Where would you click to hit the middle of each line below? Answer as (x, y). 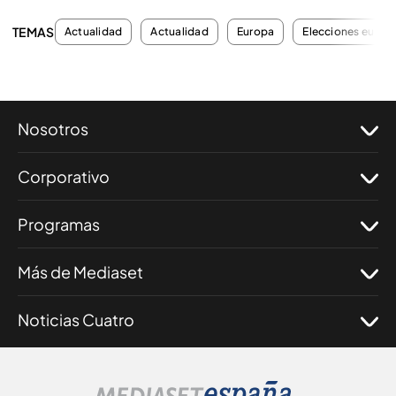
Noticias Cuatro (76, 320)
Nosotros (53, 129)
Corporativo (64, 176)
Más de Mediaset (80, 272)
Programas (59, 224)
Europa (255, 31)
